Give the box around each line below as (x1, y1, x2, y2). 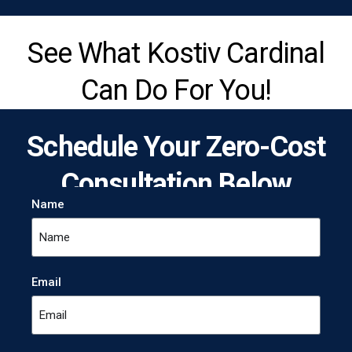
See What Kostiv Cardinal (27, 36, 325, 70)
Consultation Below (60, 167, 291, 200)
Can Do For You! (81, 73, 271, 107)
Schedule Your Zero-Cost (27, 130, 325, 163)
